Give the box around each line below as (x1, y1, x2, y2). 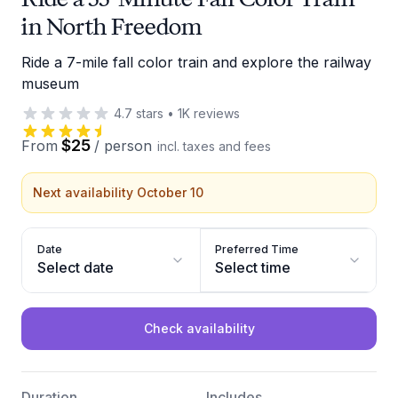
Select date (37, 259, 114, 276)
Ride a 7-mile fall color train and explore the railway (21, 53, 371, 71)
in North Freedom (21, 11, 202, 42)
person (104, 137, 152, 155)
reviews (190, 106, 240, 121)
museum (21, 75, 79, 92)
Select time (214, 259, 291, 276)
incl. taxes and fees (157, 139, 271, 154)
